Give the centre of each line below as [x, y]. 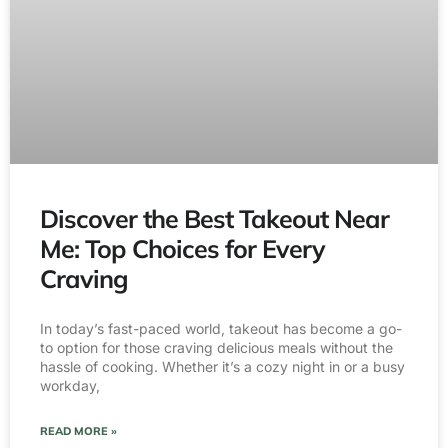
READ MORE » [78, 431]
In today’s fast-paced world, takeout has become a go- [221, 329]
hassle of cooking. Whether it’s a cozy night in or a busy [222, 367]
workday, [70, 386]
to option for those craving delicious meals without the [216, 348]
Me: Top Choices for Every [182, 249]
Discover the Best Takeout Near [214, 219]
